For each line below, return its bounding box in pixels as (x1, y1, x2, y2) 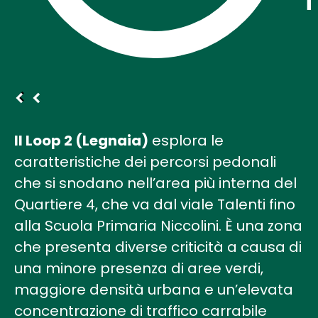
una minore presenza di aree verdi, (14, 258, 263, 278)
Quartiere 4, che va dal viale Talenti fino (14, 194, 295, 214)
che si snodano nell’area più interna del (14, 172, 297, 193)
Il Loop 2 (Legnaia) (14, 130, 148, 150)
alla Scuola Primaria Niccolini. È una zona (14, 215, 302, 236)
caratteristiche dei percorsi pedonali (14, 151, 276, 172)
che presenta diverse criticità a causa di (14, 236, 302, 257)
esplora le (148, 130, 224, 150)
